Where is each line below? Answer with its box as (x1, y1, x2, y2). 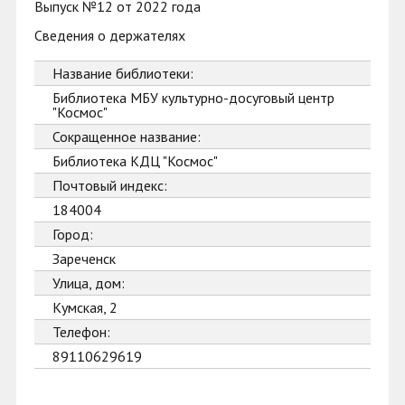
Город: (52, 225, 93, 243)
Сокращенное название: (52, 127, 201, 146)
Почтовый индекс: (52, 176, 167, 194)
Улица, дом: (52, 274, 125, 292)
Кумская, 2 (52, 298, 118, 316)
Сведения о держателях (34, 26, 185, 44)
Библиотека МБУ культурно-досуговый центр (52, 89, 334, 107)
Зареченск (52, 250, 116, 268)
